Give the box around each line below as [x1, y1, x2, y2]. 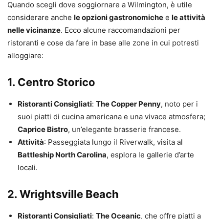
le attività [172, 12, 205, 22]
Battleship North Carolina [18, 150, 107, 159]
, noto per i [161, 99, 198, 109]
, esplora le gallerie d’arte [107, 150, 194, 159]
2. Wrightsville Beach [7, 187, 119, 200]
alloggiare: [7, 50, 44, 60]
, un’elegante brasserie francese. [68, 124, 181, 134]
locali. [18, 162, 38, 172]
